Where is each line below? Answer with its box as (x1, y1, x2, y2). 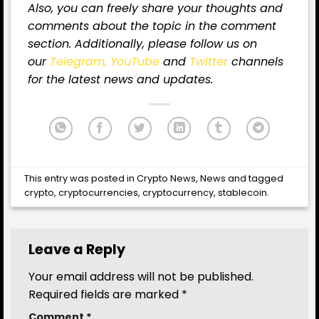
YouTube (110, 53, 159, 70)
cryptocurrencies (58, 187, 139, 199)
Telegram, (50, 53, 110, 70)
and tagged (226, 172, 284, 185)
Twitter (189, 53, 228, 70)
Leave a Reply (28, 240, 128, 260)
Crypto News (137, 172, 197, 185)
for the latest (28, 71, 104, 88)
